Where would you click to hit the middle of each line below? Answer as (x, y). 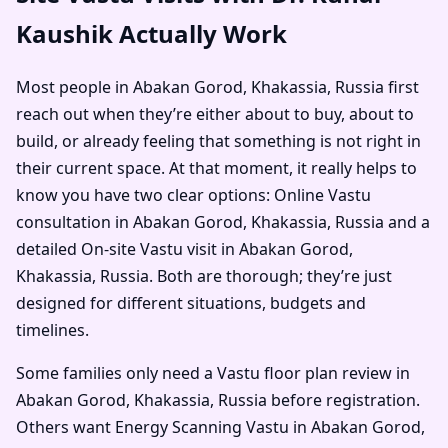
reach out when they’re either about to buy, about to (215, 114)
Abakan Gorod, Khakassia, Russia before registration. (218, 400)
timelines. (52, 330)
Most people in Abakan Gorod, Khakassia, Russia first (217, 87)
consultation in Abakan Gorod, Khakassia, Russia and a (223, 222)
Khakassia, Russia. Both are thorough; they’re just (204, 276)
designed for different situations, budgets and (191, 303)
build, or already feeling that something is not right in (218, 141)
